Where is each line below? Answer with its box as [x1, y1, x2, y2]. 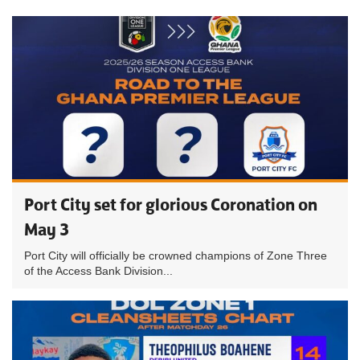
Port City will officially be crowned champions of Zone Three [24, 249, 327, 262]
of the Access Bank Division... [24, 264, 173, 277]
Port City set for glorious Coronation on [24, 194, 317, 215]
